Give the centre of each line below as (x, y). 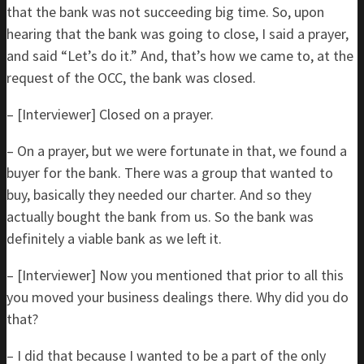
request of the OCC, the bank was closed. (131, 78)
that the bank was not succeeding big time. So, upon (165, 12)
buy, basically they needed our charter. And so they (159, 195)
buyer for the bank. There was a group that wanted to (170, 173)
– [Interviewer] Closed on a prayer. (110, 114)
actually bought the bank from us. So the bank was (160, 217)
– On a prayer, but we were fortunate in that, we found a (177, 151)
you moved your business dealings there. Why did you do (178, 297)
